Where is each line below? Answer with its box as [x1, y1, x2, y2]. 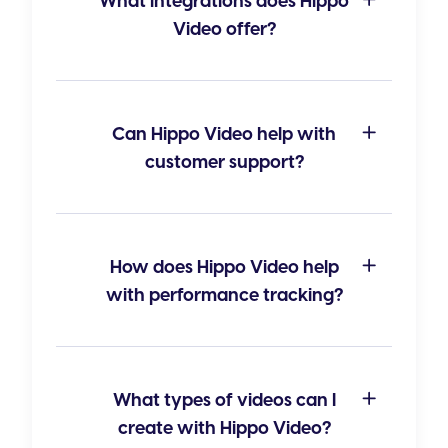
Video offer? [172, 17, 276, 43]
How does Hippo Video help [109, 255, 339, 281]
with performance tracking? [105, 283, 343, 309]
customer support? [144, 150, 304, 176]
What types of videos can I [112, 388, 336, 414]
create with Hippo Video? [117, 416, 331, 442]
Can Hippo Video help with [112, 122, 336, 148]
